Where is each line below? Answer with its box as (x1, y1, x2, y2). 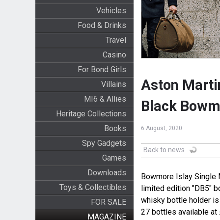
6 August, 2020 (140, 125, 182, 132)
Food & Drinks (77, 21, 126, 30)
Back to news (143, 146, 185, 154)
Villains (101, 80, 126, 89)
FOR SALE (90, 197, 126, 207)
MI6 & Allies (83, 94, 126, 104)
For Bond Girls (77, 65, 126, 74)
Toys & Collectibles (59, 183, 126, 192)
